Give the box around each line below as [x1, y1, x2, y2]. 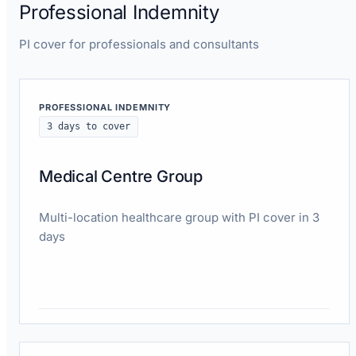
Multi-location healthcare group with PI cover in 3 [39, 209, 319, 225]
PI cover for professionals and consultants [19, 36, 259, 52]
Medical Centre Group [39, 166, 203, 186]
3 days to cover [47, 120, 130, 132]
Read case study [39, 326, 127, 340]
